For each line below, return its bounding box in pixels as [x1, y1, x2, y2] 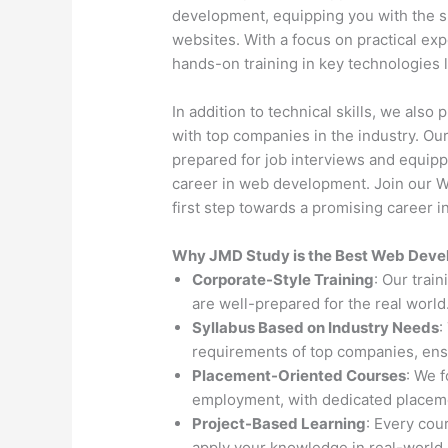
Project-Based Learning [192, 414, 367, 434]
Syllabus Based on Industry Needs [192, 318, 440, 338]
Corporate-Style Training [192, 270, 375, 290]
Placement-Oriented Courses [192, 366, 407, 386]
